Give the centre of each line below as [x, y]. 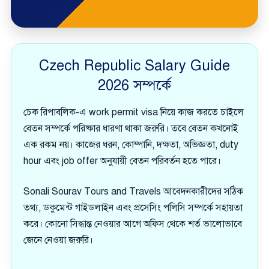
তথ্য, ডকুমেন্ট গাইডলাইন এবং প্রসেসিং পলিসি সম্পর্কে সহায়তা [133, 208]
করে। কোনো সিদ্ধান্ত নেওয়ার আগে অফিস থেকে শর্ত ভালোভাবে [133, 224]
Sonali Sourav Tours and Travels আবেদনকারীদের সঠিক [133, 192]
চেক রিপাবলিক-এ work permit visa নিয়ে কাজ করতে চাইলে [134, 112]
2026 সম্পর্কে [134, 85]
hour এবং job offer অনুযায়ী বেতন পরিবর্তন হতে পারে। [122, 161]
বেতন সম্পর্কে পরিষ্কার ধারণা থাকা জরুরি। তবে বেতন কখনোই [131, 128]
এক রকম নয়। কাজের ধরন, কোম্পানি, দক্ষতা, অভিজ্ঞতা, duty [131, 145]
